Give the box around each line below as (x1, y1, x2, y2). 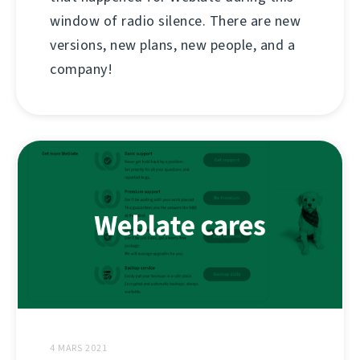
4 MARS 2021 (50, 342, 108, 354)
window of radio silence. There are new (50, 11, 301, 31)
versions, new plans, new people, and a (50, 35, 295, 55)
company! (50, 59, 112, 80)
